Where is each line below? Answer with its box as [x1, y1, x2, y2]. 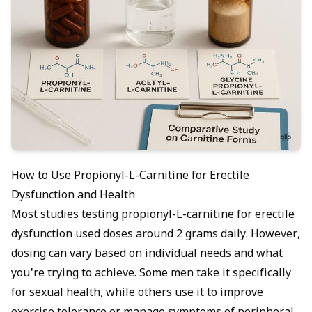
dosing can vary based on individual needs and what [11, 247, 283, 263]
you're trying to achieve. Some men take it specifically [11, 267, 291, 282]
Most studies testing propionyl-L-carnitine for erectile [11, 208, 295, 224]
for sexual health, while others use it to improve [11, 286, 263, 302]
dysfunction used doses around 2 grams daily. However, [11, 228, 300, 243]
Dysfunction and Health [11, 189, 135, 204]
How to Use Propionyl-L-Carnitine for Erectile [11, 169, 249, 185]
